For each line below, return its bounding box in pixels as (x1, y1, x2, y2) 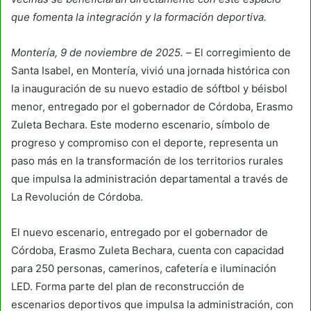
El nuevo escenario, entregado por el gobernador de (11, 225, 268, 239)
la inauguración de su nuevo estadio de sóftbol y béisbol (11, 81, 287, 95)
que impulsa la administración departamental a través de (11, 171, 288, 185)
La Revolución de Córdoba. (11, 190, 143, 203)
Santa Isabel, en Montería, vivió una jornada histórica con (11, 63, 290, 77)
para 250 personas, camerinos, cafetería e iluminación (11, 261, 276, 275)
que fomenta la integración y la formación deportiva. (11, 10, 267, 24)
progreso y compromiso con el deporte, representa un (11, 135, 278, 149)
